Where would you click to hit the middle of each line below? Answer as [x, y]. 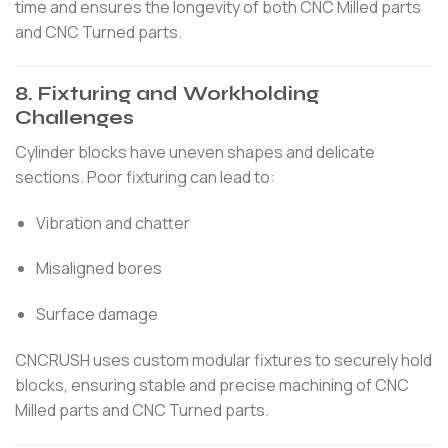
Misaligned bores [98, 268]
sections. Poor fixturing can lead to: [145, 176]
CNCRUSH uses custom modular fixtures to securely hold [223, 360]
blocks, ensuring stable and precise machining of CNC [212, 385]
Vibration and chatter [112, 222]
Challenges [74, 118]
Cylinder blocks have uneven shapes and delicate [195, 151]
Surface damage [96, 314]
